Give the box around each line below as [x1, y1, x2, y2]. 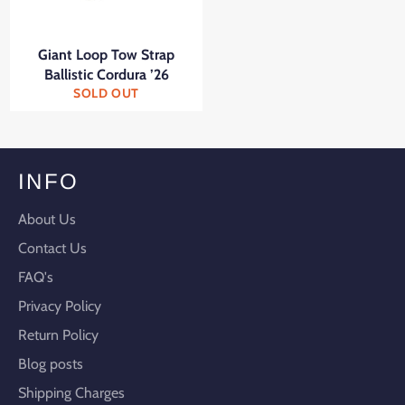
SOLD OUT [73, 85, 139, 102]
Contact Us [18, 240, 87, 258]
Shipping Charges [18, 384, 125, 402]
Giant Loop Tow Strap [38, 46, 174, 64]
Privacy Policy [18, 297, 101, 316]
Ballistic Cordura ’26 [43, 66, 169, 84]
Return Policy [18, 326, 99, 344]
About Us [18, 211, 76, 229]
